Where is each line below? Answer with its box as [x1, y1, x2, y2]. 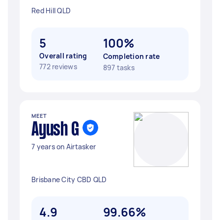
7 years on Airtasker [31, 142, 96, 151]
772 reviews [39, 62, 77, 71]
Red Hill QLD [31, 6, 71, 15]
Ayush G [31, 121, 79, 139]
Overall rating [39, 51, 87, 60]
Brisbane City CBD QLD [31, 175, 107, 184]
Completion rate [103, 52, 160, 61]
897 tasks [103, 63, 135, 72]
